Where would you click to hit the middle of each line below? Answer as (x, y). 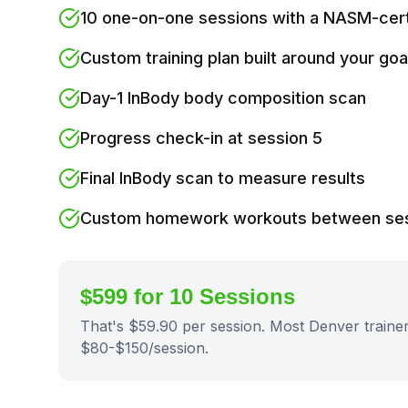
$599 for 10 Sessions (188, 296)
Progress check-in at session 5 (201, 138)
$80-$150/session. (144, 348)
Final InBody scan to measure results (223, 178)
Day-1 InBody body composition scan (223, 98)
